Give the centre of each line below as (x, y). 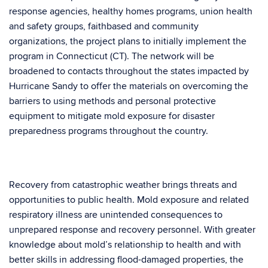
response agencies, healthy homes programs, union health (131, 12)
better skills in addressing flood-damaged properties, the (126, 260)
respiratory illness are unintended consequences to (116, 215)
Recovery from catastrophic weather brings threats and (123, 185)
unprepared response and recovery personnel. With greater (132, 230)
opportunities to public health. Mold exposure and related (129, 200)
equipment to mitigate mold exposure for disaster (112, 116)
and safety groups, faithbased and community (104, 27)
